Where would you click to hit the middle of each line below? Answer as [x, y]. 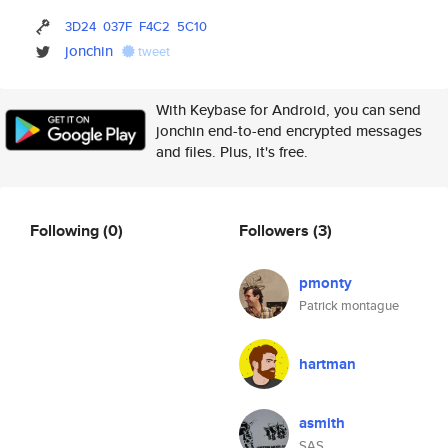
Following [66, 230]
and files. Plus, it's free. [232, 151]
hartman [327, 364]
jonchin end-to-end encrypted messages [289, 130]
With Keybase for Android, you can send [288, 109]
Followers [276, 230]
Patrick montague [349, 305]
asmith [322, 423]
